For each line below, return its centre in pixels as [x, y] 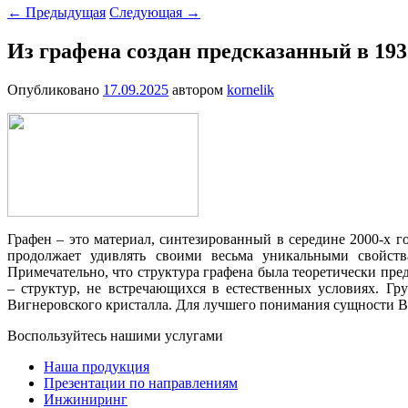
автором [199, 89]
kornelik [250, 89]
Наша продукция [97, 366]
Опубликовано [55, 89]
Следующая [148, 12]
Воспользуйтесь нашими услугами [115, 335]
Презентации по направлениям [141, 382]
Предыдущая [64, 12]
